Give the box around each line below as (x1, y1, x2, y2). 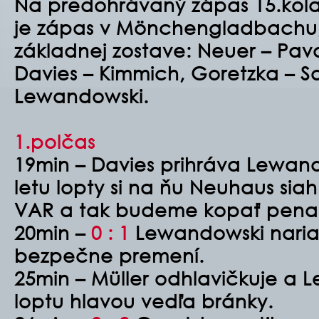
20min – (14, 221, 85, 244)
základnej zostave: (14, 38, 192, 61)
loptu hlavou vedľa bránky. (14, 289, 273, 312)
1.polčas (14, 130, 95, 152)
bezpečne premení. (14, 244, 204, 266)
